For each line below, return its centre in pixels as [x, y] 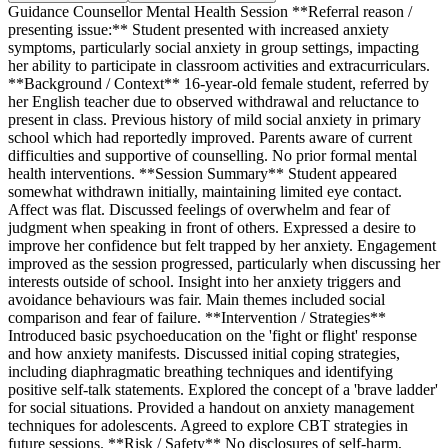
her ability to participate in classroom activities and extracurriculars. [219, 66]
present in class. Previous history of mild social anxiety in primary [214, 120]
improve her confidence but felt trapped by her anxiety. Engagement [222, 246]
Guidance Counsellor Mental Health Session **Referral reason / [210, 12]
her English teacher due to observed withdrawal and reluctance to [213, 102]
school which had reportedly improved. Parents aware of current [210, 138]
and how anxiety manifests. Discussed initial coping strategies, [204, 354]
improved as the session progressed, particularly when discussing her [224, 264]
